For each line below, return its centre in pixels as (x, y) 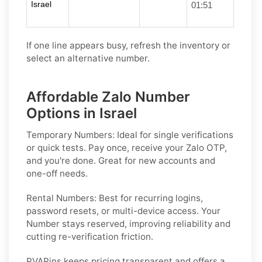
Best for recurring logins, (150, 198)
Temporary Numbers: (70, 135)
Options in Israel (82, 113)
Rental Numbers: (61, 198)
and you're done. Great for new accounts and (121, 160)
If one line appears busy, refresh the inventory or (128, 45)
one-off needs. (57, 173)
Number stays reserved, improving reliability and (128, 223)
